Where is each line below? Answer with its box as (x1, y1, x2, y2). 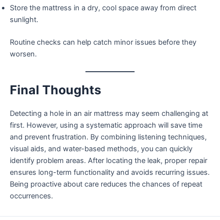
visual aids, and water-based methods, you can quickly (10, 144, 192, 153)
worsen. (10, 49, 37, 58)
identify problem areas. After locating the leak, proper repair (10, 156, 207, 165)
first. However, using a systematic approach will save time (10, 120, 202, 130)
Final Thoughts (10, 82, 101, 97)
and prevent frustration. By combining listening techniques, (10, 132, 207, 141)
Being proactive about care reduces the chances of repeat (10, 179, 202, 189)
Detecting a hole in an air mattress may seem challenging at (10, 109, 208, 118)
